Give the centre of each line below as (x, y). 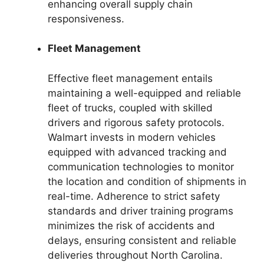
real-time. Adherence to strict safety (134, 196)
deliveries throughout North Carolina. (135, 255)
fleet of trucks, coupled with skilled (130, 108)
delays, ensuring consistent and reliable (142, 240)
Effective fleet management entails (130, 78)
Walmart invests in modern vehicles (132, 137)
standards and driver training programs (141, 211)
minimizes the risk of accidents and (131, 225)
